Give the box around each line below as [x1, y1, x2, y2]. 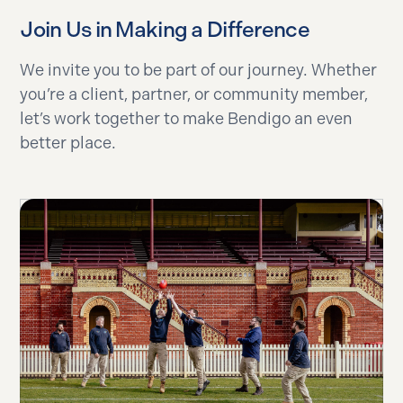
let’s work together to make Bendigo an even [20, 108, 354, 129]
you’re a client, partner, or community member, [20, 84, 369, 104]
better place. [20, 132, 117, 153]
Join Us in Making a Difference [20, 15, 309, 42]
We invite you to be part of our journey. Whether [20, 59, 378, 80]
